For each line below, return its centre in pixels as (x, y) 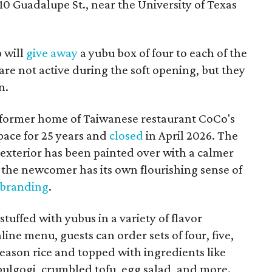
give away (52, 53)
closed (126, 135)
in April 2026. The (191, 135)
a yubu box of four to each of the (162, 53)
